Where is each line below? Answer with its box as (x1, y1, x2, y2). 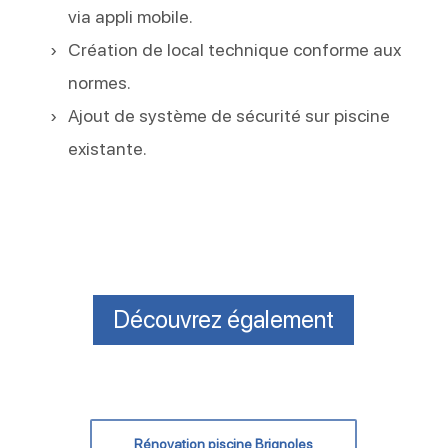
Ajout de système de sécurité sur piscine (68, 105, 391, 126)
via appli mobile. (68, 6, 194, 27)
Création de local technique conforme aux (68, 39, 402, 60)
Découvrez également (113, 305, 335, 334)
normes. (68, 72, 132, 93)
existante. (68, 138, 148, 159)
